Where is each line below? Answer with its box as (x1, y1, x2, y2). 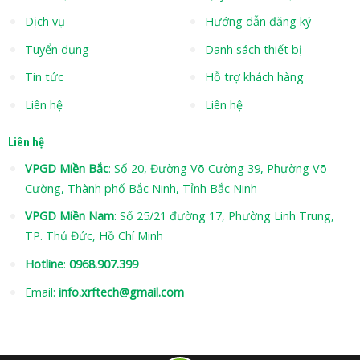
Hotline (24, 256, 63, 272)
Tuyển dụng (24, 41, 89, 57)
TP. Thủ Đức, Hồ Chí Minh (24, 228, 163, 244)
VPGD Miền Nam (24, 208, 114, 224)
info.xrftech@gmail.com (58, 284, 184, 300)
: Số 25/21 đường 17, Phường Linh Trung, (113, 208, 334, 224)
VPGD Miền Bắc (24, 160, 108, 176)
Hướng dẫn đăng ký (204, 14, 311, 30)
